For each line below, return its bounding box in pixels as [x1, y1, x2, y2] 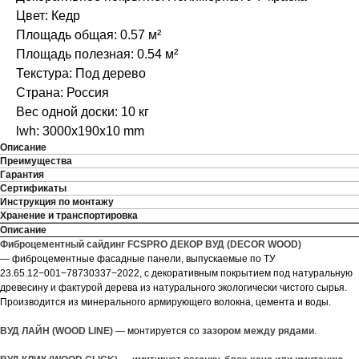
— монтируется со [115, 325, 200, 337]
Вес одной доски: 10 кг [16, 105, 149, 119]
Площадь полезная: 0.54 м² [16, 47, 178, 62]
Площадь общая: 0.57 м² [16, 28, 161, 42]
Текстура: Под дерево [16, 67, 146, 81]
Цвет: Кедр [16, 9, 80, 23]
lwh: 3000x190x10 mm [16, 124, 144, 139]
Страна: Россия [16, 86, 109, 100]
